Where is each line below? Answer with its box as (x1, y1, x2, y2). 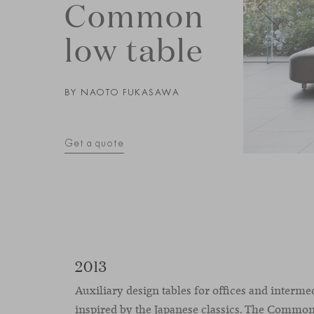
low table (64, 28, 204, 70)
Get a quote (64, 137, 124, 149)
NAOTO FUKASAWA (81, 86, 180, 97)
